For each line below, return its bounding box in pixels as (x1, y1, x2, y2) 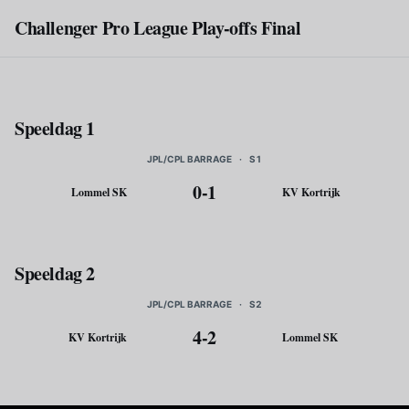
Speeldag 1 (15, 115, 95, 142)
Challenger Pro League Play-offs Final (15, 15, 301, 41)
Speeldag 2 (15, 260, 95, 287)
